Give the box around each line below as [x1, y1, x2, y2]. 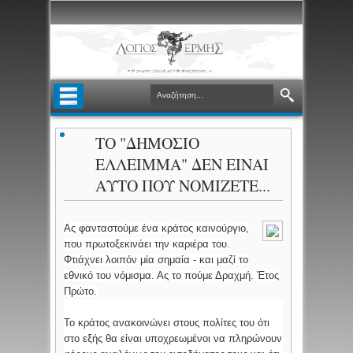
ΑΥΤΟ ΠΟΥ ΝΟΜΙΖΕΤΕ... [95, 175, 271, 197]
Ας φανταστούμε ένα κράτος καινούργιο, [64, 222, 250, 235]
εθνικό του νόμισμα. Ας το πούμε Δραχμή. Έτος [64, 269, 280, 282]
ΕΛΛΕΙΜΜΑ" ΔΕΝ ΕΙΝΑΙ [95, 154, 269, 176]
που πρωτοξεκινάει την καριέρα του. [64, 238, 231, 251]
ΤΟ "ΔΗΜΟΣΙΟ [95, 132, 200, 154]
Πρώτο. [64, 285, 98, 298]
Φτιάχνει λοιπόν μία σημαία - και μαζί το [64, 254, 249, 266]
